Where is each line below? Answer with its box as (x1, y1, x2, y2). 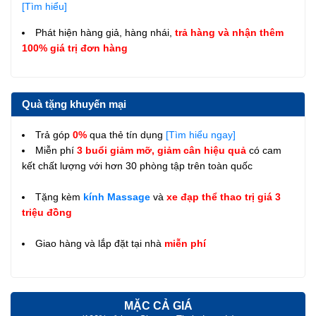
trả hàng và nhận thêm (175, 26, 284, 38)
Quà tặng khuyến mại (22, 97, 126, 110)
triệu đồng (22, 206, 72, 218)
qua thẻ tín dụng (87, 128, 163, 140)
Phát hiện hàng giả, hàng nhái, (35, 26, 175, 38)
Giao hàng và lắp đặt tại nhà (35, 237, 164, 249)
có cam (249, 144, 281, 156)
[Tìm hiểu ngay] (163, 128, 236, 140)
